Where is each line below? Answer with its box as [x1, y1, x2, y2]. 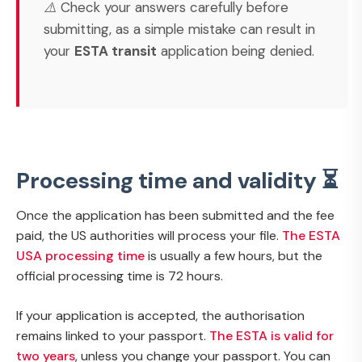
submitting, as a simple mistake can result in [44, 19, 315, 38]
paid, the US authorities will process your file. [16, 226, 282, 244]
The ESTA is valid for [209, 326, 334, 344]
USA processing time [16, 246, 145, 264]
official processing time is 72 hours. [16, 267, 223, 284]
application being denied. [157, 41, 314, 60]
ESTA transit [74, 41, 157, 60]
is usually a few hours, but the [145, 246, 322, 264]
